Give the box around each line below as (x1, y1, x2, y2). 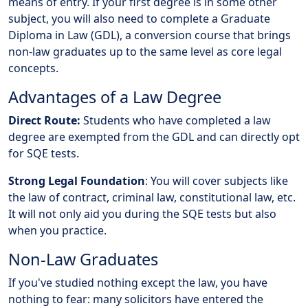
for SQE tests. (8, 146, 79, 162)
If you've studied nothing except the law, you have (8, 275, 267, 291)
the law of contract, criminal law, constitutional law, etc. (8, 190, 296, 206)
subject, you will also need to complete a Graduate (8, 11, 270, 27)
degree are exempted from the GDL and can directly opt (8, 129, 300, 145)
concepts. (8, 60, 58, 76)
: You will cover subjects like (145, 173, 288, 189)
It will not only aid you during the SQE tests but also (8, 206, 276, 222)
